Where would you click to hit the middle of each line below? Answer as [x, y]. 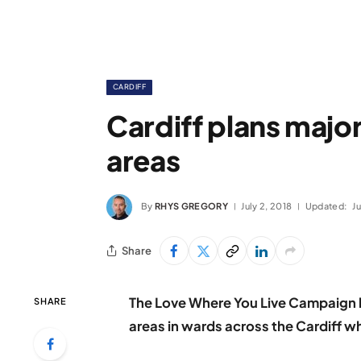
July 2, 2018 [267, 205]
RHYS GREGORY [191, 205]
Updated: [326, 205]
